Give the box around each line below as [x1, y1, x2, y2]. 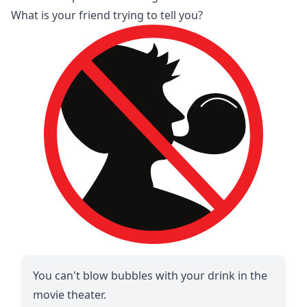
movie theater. [33, 286, 106, 302]
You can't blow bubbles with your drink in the [33, 267, 267, 283]
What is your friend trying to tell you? [11, 7, 203, 23]
